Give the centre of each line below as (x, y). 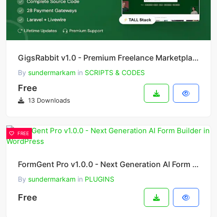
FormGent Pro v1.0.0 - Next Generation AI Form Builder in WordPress (195, 164)
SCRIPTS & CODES (115, 73)
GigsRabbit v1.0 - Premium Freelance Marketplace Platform (195, 58)
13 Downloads (48, 101)
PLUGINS (100, 179)
